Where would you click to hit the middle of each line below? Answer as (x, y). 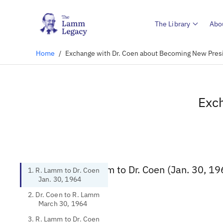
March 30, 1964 (63, 204)
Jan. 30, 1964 (60, 179)
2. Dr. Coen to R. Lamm (64, 195)
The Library (172, 24)
